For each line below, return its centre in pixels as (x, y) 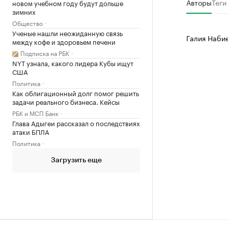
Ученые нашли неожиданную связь (67, 33)
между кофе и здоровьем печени (64, 41)
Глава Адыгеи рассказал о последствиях (76, 123)
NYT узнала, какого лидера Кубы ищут (73, 63)
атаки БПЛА (31, 131)
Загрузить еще (76, 160)
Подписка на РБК (45, 53)
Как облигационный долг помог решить (76, 93)
